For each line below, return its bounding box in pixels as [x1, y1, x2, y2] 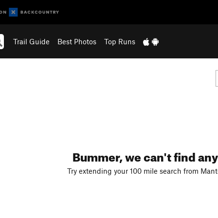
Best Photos [57, 37, 96, 46]
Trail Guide [13, 37, 50, 46]
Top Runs [104, 37, 135, 46]
